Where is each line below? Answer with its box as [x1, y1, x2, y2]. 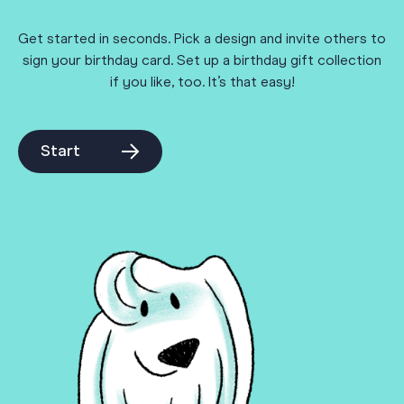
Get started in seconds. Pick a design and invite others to [18, 32, 386, 47]
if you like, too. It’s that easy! [109, 75, 295, 90]
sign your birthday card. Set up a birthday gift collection [23, 53, 381, 69]
